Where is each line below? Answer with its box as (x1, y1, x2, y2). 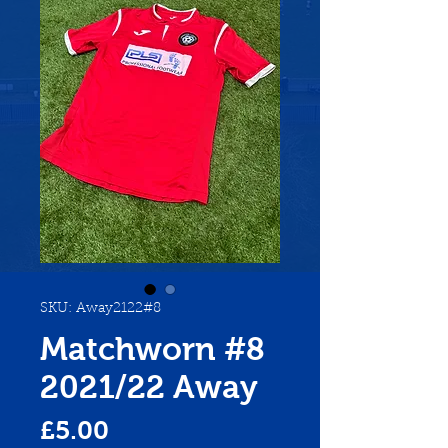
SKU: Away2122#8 (40, 302, 161, 317)
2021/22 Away (40, 369, 258, 406)
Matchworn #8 (40, 331, 265, 368)
